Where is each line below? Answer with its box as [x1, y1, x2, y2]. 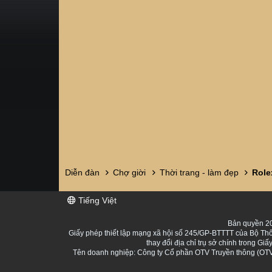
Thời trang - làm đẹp [159, 168, 239, 177]
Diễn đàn [65, 168, 100, 177]
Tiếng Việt [76, 195, 117, 205]
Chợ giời [113, 168, 146, 177]
